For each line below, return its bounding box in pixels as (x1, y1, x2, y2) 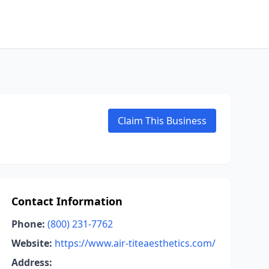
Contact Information (11, 194, 122, 208)
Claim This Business (118, 114, 207, 127)
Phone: (11, 217, 45, 231)
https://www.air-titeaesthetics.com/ (54, 237, 216, 250)
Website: (11, 237, 52, 250)
